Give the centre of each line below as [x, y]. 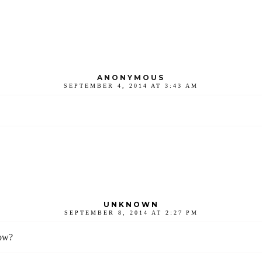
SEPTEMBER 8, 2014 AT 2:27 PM [131, 212]
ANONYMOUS [131, 77]
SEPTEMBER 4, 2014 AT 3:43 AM [131, 85]
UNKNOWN [131, 204]
